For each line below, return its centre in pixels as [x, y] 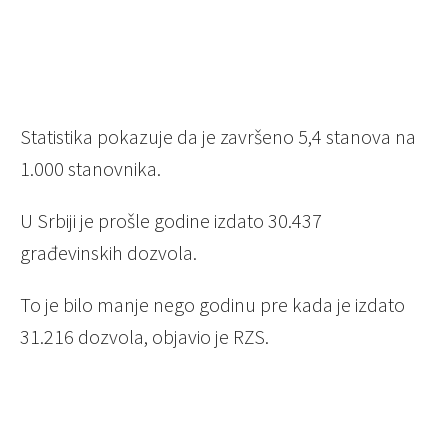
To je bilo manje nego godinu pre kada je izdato [212, 305]
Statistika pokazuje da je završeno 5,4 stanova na [218, 137]
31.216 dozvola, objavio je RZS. [144, 337]
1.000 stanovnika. [90, 169]
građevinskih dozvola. [108, 253]
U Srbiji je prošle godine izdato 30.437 [171, 221]
